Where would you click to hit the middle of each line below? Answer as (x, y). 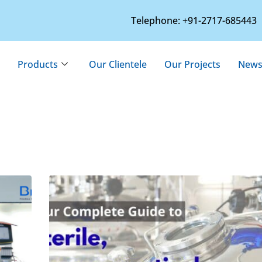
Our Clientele (118, 64)
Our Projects (192, 64)
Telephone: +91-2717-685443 (194, 20)
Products (37, 64)
